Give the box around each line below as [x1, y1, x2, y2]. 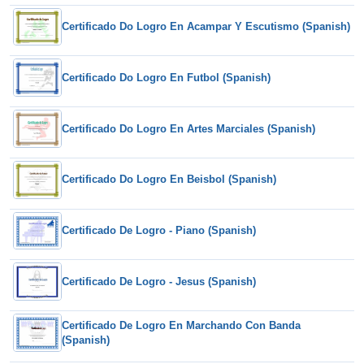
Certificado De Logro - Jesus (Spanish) [62, 275, 256, 288]
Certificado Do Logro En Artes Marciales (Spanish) [62, 122, 315, 135]
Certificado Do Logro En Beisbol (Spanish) [62, 173, 276, 186]
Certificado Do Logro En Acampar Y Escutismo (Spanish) [62, 20, 350, 33]
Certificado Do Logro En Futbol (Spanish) [62, 71, 271, 84]
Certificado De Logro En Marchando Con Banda [62, 318, 301, 331]
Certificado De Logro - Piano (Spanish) [62, 224, 256, 237]
